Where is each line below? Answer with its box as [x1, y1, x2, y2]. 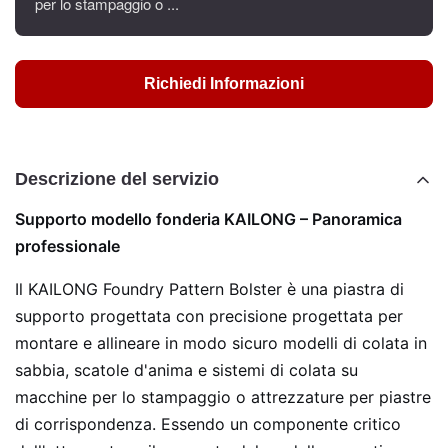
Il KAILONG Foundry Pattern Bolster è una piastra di [15, 279, 404, 299]
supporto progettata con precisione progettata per [15, 306, 403, 326]
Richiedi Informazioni [144, 75, 304, 92]
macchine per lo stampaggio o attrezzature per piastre [15, 387, 431, 407]
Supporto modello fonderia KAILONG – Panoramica [15, 209, 402, 229]
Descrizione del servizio [15, 169, 219, 189]
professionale [15, 236, 120, 256]
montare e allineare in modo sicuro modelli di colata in [15, 333, 427, 353]
